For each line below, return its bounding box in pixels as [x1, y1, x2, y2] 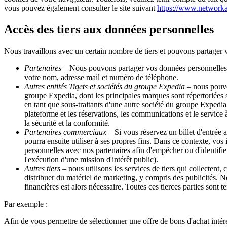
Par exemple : [4, 200, 48, 208]
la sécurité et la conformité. [24, 119, 110, 127]
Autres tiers [24, 164, 60, 173]
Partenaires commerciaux [24, 128, 106, 136]
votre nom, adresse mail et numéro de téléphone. [24, 73, 178, 82]
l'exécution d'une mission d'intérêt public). [24, 155, 158, 164]
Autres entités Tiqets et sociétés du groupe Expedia [24, 82, 185, 91]
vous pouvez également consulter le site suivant [4, 4, 157, 13]
